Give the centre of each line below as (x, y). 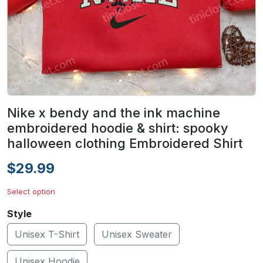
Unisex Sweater (137, 234)
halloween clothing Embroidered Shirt (125, 143)
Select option (31, 191)
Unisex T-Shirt (47, 234)
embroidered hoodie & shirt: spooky (118, 128)
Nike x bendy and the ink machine (114, 113)
